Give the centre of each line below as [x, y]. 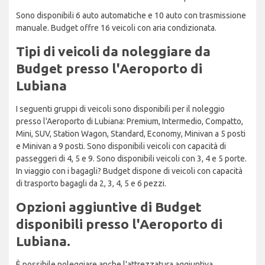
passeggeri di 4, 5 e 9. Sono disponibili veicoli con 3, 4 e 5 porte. [131, 158]
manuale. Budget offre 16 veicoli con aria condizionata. [116, 28]
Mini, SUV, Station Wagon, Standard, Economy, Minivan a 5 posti [131, 133]
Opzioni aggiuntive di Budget [109, 206]
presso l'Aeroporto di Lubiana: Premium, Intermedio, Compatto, [130, 121]
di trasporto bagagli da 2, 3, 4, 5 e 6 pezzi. [91, 183]
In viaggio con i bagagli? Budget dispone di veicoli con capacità [129, 171]
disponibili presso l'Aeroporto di [119, 224]
